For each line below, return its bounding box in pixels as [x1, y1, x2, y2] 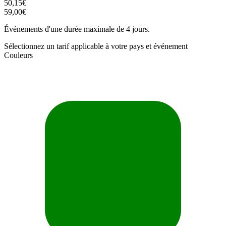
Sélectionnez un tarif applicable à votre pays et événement [4, 41, 188, 50]
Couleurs [4, 50, 33, 60]
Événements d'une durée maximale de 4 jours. [4, 24, 150, 33]
